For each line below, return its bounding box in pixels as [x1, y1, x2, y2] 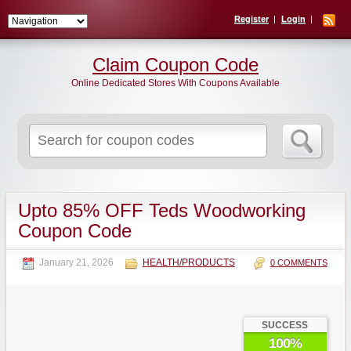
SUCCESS [262, 320, 309, 331]
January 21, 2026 [38, 257, 114, 268]
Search [147, 125, 178, 136]
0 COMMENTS [270, 258, 327, 267]
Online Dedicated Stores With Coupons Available [71, 78, 280, 89]
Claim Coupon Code [92, 54, 259, 75]
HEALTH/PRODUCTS [142, 257, 235, 268]
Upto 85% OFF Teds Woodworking [17, 200, 306, 221]
